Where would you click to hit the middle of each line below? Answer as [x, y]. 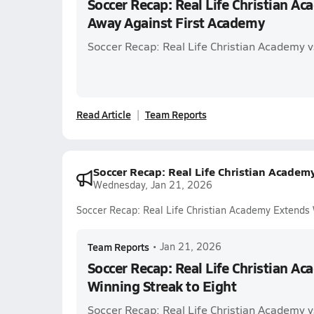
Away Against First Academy [176, 22]
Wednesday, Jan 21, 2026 [152, 185]
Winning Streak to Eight [162, 286]
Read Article [103, 114]
